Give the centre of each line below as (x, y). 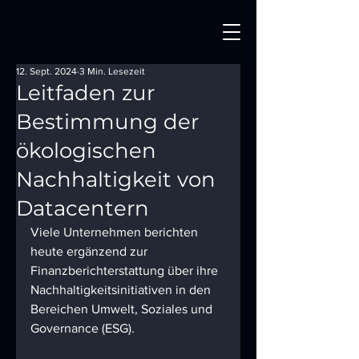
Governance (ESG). (84, 328)
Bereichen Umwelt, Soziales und (123, 309)
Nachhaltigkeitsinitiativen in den (122, 290)
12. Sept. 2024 (46, 71)
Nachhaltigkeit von (116, 179)
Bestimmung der (107, 122)
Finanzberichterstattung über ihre (126, 270)
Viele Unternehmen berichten (116, 232)
